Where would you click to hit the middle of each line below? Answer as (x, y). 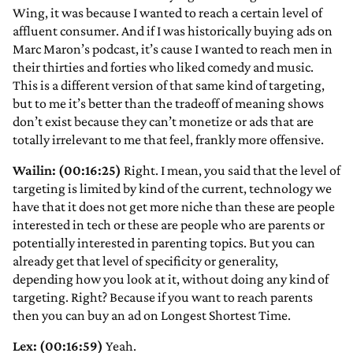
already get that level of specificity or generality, (145, 261)
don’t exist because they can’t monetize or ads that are (163, 122)
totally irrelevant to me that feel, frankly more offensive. (168, 140)
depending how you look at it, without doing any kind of (171, 279)
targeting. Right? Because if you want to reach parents (163, 297)
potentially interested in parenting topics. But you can (164, 243)
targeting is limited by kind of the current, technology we (172, 189)
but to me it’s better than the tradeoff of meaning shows (168, 104)
